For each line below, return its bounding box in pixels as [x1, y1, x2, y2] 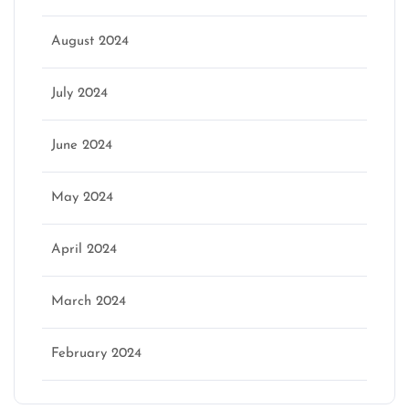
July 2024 [51, 87, 108, 101]
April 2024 [51, 243, 117, 257]
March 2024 [51, 295, 126, 309]
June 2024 [51, 139, 112, 153]
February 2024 [51, 347, 142, 362]
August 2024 [51, 35, 129, 49]
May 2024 [51, 191, 113, 205]
